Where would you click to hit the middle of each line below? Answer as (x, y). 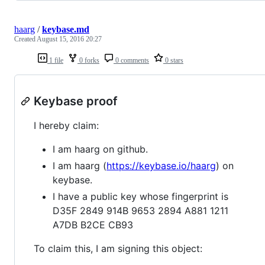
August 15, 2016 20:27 (69, 39)
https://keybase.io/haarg (161, 165)
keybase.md (66, 29)
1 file (55, 60)
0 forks (88, 60)
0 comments (131, 60)
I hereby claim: (66, 125)
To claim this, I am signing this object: (118, 248)
